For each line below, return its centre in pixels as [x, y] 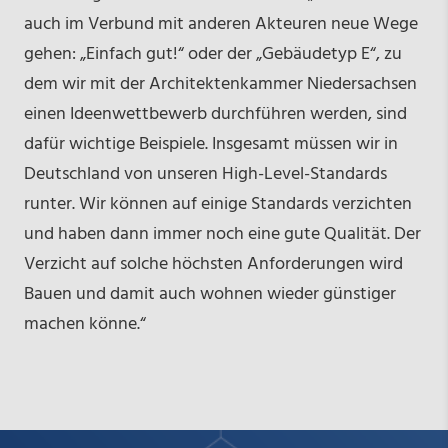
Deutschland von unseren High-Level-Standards [205, 175]
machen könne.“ [84, 325]
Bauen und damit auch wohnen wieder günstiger [209, 295]
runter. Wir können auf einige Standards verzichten [217, 205]
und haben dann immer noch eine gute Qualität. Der [222, 235]
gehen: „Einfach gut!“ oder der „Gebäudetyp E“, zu [212, 55]
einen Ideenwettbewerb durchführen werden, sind [215, 115]
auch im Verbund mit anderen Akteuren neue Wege [220, 25]
